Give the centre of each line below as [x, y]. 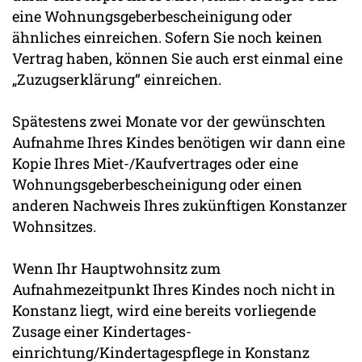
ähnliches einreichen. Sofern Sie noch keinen [167, 37]
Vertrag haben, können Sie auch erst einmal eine [177, 58]
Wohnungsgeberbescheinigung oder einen [157, 184]
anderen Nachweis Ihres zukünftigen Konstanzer [180, 205]
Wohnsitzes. [54, 226]
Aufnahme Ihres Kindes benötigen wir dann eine [179, 142]
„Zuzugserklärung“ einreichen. [117, 79]
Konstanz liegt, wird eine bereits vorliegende [164, 310]
